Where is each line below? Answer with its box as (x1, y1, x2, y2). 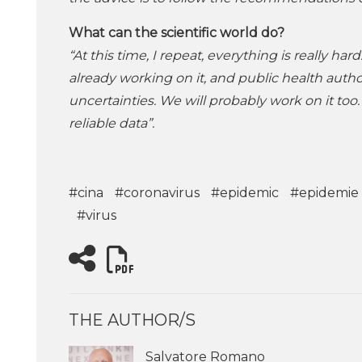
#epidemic (211, 185, 279, 201)
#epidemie (290, 185, 359, 201)
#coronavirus (115, 185, 200, 201)
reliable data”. (69, 116, 154, 132)
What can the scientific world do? (69, 25, 284, 41)
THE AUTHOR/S (69, 310, 196, 330)
